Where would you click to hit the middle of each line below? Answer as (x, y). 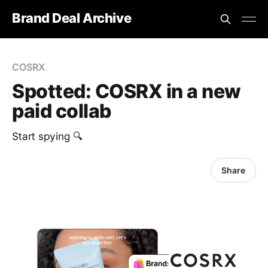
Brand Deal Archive (72, 18)
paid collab (62, 111)
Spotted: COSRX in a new (127, 91)
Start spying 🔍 (47, 136)
